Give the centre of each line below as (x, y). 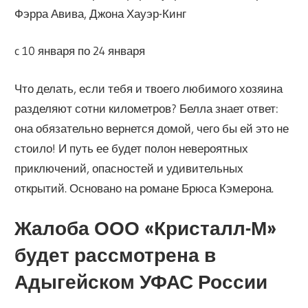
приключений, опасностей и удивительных (129, 168)
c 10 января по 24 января (80, 51)
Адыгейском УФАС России (141, 282)
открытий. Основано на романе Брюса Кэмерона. (144, 188)
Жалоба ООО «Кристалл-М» (146, 229)
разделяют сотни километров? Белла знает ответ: (147, 108)
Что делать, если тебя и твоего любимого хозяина (149, 88)
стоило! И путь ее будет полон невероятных (132, 148)
